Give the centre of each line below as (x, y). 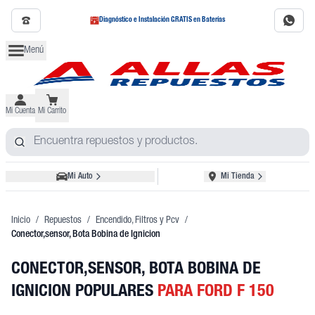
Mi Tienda (238, 176)
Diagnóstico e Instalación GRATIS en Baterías (162, 20)
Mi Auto (80, 176)
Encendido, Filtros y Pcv (137, 221)
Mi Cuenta (20, 111)
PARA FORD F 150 (216, 292)
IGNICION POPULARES (84, 292)
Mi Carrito (52, 111)
